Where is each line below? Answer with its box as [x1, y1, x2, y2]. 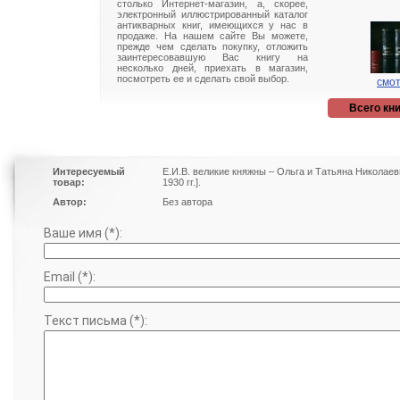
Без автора [162, 196, 212, 207]
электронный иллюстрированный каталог [117, 9, 308, 20]
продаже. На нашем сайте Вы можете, [117, 30, 308, 41]
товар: [53, 177, 85, 187]
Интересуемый [53, 166, 125, 177]
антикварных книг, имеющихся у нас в [117, 20, 308, 30]
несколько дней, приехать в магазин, [117, 62, 308, 73]
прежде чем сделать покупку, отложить [117, 41, 308, 52]
